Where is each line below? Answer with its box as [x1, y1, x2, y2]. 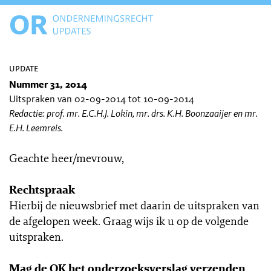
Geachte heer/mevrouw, [9, 151, 124, 165]
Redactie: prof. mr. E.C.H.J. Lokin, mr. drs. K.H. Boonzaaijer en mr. [9, 107, 258, 120]
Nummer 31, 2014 [9, 78, 87, 91]
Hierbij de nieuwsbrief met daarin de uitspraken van [9, 198, 260, 212]
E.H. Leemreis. [9, 122, 63, 134]
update [9, 62, 38, 74]
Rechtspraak [9, 182, 75, 197]
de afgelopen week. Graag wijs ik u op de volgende [9, 214, 249, 228]
